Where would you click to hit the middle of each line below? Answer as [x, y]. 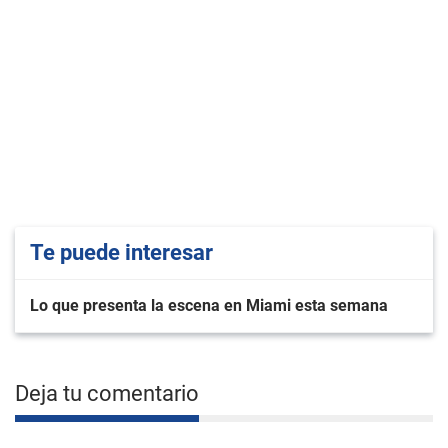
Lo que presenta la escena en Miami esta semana [209, 305]
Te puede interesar [121, 252]
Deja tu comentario [107, 393]
